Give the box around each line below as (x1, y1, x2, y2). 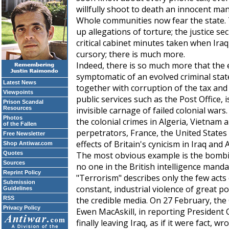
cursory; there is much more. (76, 49, 185, 60)
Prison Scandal (3, 99, 43, 105)
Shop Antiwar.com (3, 140, 53, 146)
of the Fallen (3, 121, 37, 127)
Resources (3, 105, 32, 111)
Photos (3, 114, 22, 121)
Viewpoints (3, 89, 33, 95)
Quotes (3, 150, 23, 156)
